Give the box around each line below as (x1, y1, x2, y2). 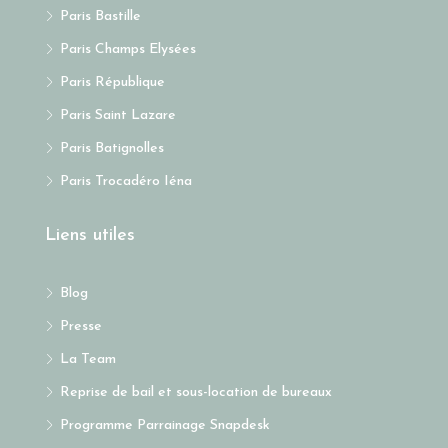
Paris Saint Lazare (60, 108, 176, 124)
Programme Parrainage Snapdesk (60, 418, 270, 434)
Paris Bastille (60, 9, 141, 25)
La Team (60, 352, 116, 368)
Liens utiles (45, 226, 135, 246)
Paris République (60, 75, 165, 91)
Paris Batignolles (60, 141, 164, 157)
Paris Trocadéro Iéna (60, 174, 192, 190)
